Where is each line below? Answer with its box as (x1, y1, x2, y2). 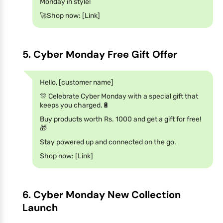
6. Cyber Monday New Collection (22, 188, 181, 201)
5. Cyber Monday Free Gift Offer (22, 47, 177, 61)
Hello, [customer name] (40, 78, 113, 87)
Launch (22, 201, 58, 214)
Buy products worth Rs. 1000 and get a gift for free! (40, 114, 201, 123)
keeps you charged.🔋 (40, 101, 110, 110)
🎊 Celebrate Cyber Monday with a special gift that (40, 92, 198, 101)
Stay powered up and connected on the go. (40, 137, 176, 146)
